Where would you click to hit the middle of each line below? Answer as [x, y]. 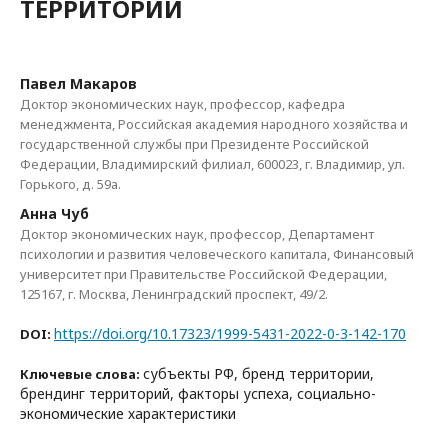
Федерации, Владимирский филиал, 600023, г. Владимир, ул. [212, 164]
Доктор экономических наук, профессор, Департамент [197, 234]
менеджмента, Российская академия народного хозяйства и [214, 124]
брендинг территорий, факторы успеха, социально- [198, 393]
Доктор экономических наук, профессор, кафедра [182, 104]
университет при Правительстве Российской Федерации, [203, 274]
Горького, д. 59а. [70, 184]
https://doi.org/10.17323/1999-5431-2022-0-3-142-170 [230, 333]
